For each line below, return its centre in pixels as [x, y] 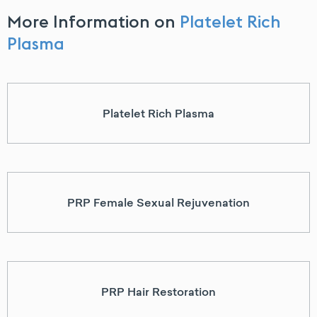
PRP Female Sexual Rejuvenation [158, 203]
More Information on [93, 22]
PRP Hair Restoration [158, 292]
